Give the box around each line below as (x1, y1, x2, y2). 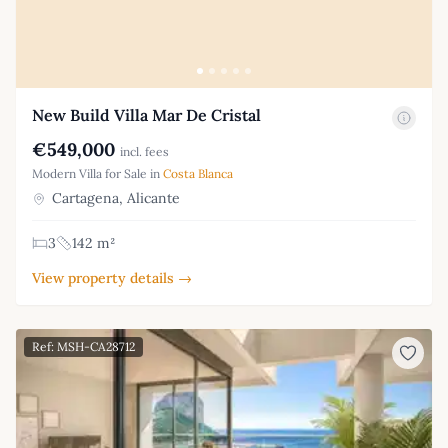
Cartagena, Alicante (48, 188, 180, 207)
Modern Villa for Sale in (32, 165, 163, 181)
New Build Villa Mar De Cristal (32, 104, 261, 125)
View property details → (32, 268, 192, 287)
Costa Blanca (163, 165, 233, 181)
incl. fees (120, 143, 169, 159)
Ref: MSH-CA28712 (32, 338, 135, 354)
